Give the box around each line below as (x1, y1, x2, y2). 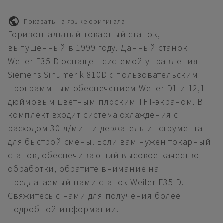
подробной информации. (8, 203, 119, 215)
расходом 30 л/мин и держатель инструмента (8, 122, 203, 134)
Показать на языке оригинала (24, 16, 125, 26)
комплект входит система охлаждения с (8, 109, 178, 120)
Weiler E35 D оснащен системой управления (8, 55, 198, 67)
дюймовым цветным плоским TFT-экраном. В (8, 96, 204, 107)
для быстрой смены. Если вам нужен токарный (8, 136, 211, 147)
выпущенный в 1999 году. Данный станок (8, 42, 188, 53)
